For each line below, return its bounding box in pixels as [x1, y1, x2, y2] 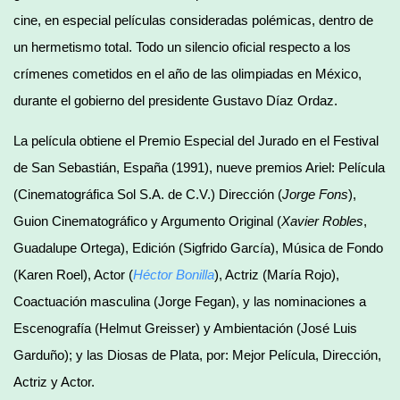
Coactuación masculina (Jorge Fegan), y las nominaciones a [13, 293, 366, 309]
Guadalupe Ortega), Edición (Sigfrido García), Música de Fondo [13, 239, 383, 255]
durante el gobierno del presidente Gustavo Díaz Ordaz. [13, 92, 337, 108]
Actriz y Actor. [13, 373, 95, 389]
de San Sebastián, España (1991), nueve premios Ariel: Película [13, 159, 385, 175]
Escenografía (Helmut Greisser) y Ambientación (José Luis [13, 320, 357, 336]
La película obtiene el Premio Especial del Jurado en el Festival [13, 132, 379, 148]
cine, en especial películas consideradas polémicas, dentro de [13, 12, 373, 28]
